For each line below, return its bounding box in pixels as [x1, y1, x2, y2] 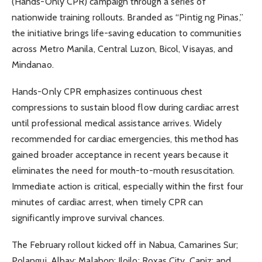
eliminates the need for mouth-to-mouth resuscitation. [12, 164, 235, 176]
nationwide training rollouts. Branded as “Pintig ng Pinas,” [12, 11, 243, 23]
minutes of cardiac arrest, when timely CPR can [12, 196, 203, 208]
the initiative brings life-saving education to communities [12, 27, 242, 39]
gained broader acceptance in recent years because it [12, 149, 229, 160]
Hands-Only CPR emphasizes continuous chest [12, 85, 203, 97]
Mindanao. [12, 58, 54, 70]
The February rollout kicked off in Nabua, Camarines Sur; [12, 239, 239, 251]
